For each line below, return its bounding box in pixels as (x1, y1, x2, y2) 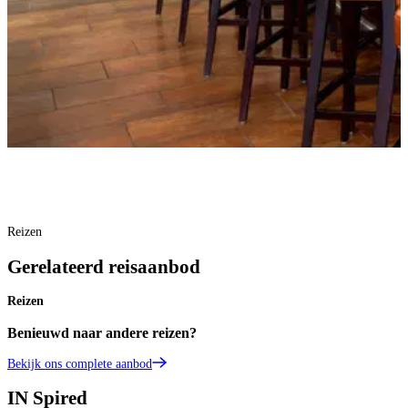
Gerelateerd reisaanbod (7, 255, 200, 278)
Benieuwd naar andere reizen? (7, 323, 197, 342)
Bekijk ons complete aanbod (7, 357, 152, 372)
